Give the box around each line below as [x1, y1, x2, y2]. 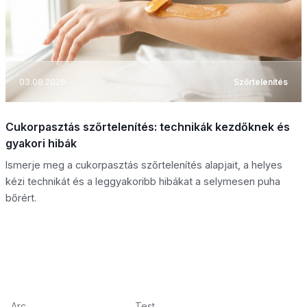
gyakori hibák [5, 136, 77, 151]
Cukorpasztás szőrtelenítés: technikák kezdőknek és [5, 120, 290, 134]
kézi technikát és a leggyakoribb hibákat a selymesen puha [5, 175, 280, 188]
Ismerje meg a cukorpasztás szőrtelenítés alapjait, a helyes [5, 159, 282, 171]
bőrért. [5, 192, 36, 204]
